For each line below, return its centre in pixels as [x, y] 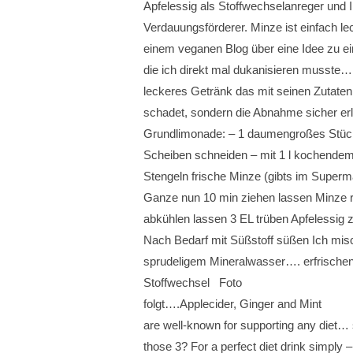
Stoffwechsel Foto [193, 282]
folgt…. [162, 304]
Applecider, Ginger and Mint [251, 304]
